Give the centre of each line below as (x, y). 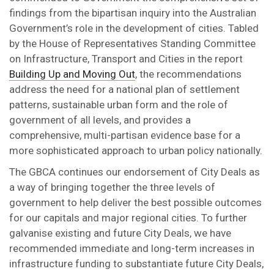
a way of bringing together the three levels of (112, 187)
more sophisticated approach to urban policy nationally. (136, 150)
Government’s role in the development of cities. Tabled (134, 28)
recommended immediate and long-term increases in (132, 248)
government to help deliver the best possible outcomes (135, 202)
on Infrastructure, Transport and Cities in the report (126, 59)
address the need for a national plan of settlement (124, 89)
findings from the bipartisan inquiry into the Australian (133, 13)
